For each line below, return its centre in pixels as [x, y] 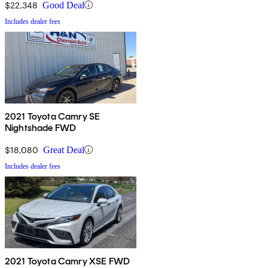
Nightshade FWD [41, 127]
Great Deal [64, 150]
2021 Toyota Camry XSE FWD [67, 261]
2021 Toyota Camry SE [53, 116]
